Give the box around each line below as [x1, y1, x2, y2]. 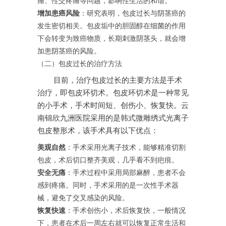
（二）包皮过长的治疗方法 [37, 60, 122, 68]
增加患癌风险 [37, 9, 80, 18]
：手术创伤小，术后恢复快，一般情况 [66, 206, 186, 215]
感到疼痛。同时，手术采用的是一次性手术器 [37, 181, 179, 190]
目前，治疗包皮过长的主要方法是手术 [53, 76, 182, 85]
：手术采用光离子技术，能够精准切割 [66, 143, 186, 152]
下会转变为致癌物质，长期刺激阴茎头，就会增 [37, 34, 186, 43]
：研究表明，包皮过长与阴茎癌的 [80, 9, 186, 18]
